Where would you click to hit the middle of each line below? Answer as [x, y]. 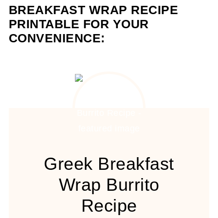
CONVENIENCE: [57, 38]
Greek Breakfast [109, 164]
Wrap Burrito [109, 185]
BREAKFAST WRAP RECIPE [93, 10]
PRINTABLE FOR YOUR [79, 24]
